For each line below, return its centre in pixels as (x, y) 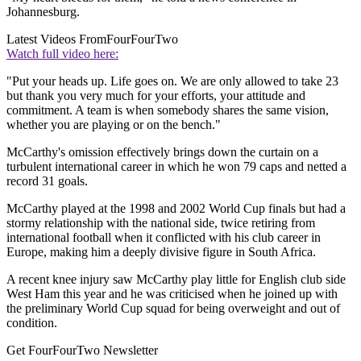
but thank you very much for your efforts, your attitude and (156, 96)
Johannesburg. (43, 12)
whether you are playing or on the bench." (114, 125)
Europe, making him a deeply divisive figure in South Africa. (161, 252)
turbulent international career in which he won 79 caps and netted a (176, 167)
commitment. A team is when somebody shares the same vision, (168, 110)
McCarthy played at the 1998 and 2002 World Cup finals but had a (176, 209)
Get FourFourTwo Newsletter (82, 351)
